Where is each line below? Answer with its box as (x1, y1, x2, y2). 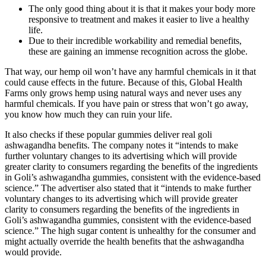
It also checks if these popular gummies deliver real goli (5, 129, 212, 140)
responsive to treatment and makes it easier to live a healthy (28, 14, 249, 24)
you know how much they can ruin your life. (5, 109, 172, 119)
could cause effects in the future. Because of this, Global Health (5, 77, 242, 87)
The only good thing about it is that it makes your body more (28, 3, 255, 14)
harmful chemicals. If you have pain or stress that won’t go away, (5, 98, 248, 109)
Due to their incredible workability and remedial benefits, (28, 35, 242, 46)
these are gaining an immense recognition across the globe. (28, 46, 248, 56)
